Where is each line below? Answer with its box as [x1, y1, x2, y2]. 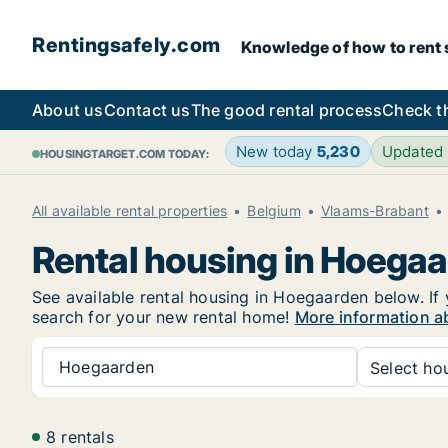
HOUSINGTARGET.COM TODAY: [40, 147, 209, 161]
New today [235, 142, 317, 161]
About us [32, 100, 104, 120]
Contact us [103, 100, 191, 120]
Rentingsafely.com [32, 33, 221, 57]
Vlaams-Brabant [321, 202, 429, 219]
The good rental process [190, 100, 383, 120]
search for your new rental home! [32, 307, 295, 327]
